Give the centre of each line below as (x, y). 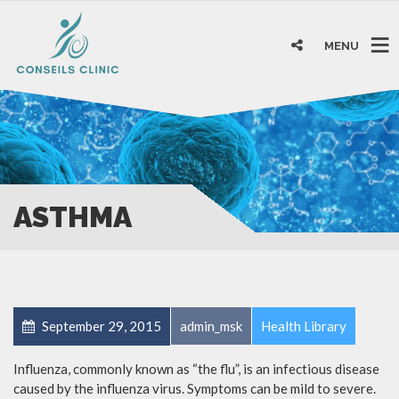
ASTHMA (73, 216)
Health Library (304, 326)
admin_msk (211, 326)
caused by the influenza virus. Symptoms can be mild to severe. (195, 388)
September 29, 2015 (100, 326)
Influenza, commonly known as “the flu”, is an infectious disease (196, 368)
